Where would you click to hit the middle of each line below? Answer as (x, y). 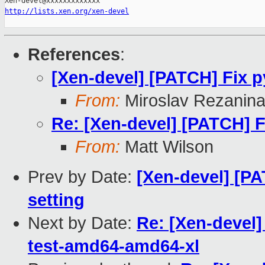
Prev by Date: (82, 177)
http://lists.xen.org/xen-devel (67, 12)
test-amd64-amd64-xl (114, 246)
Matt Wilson (167, 147)
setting (56, 200)
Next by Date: (82, 223)
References (74, 55)
